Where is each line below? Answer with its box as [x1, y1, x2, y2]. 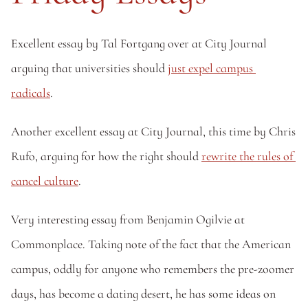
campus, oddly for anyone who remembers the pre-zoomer [11, 261, 294, 276]
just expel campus [168, 60, 253, 76]
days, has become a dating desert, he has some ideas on [11, 286, 276, 301]
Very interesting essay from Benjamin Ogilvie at [11, 212, 245, 227]
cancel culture [11, 173, 78, 188]
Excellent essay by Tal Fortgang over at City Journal [11, 36, 267, 51]
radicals [11, 85, 50, 100]
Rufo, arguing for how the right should [11, 148, 201, 164]
